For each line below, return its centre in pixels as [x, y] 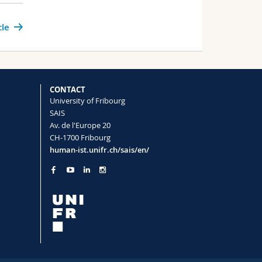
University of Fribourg [87, 101]
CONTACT [67, 90]
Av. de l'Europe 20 [80, 125]
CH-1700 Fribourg [80, 138]
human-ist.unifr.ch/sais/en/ [99, 150]
